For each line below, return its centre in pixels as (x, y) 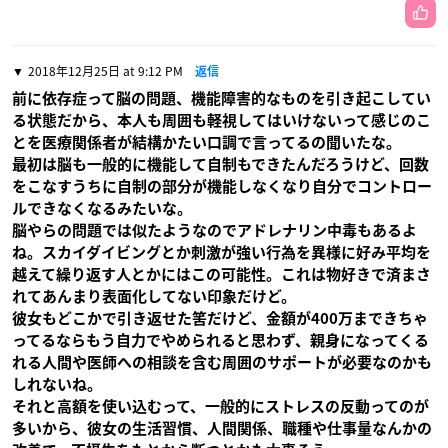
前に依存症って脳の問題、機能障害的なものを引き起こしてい (221, 98)
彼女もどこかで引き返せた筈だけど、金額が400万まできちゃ (220, 318)
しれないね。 (57, 384)
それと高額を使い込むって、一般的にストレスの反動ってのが (220, 406)
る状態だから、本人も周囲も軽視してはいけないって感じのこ (221, 120)
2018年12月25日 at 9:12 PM (105, 70)
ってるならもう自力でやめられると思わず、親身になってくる (220, 340)
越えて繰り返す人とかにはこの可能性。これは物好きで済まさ (221, 274)
